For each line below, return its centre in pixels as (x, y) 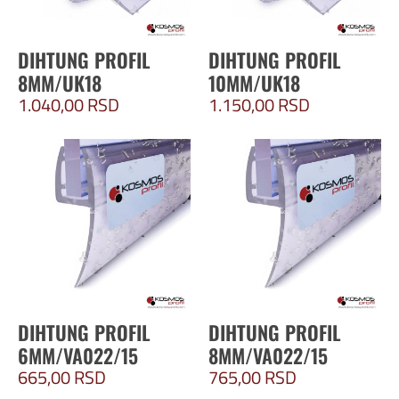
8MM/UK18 (60, 83)
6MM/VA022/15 (78, 356)
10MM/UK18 (254, 83)
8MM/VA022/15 (268, 356)
